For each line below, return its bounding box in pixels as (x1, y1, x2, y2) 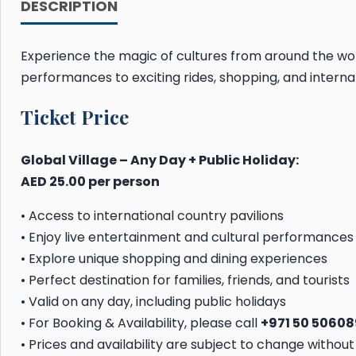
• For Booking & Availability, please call (21, 313, 261, 332)
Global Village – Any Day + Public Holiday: (21, 150, 299, 169)
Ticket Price (21, 103, 129, 130)
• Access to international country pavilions (21, 206, 284, 225)
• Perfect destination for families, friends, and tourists (21, 270, 350, 289)
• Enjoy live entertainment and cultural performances (21, 227, 354, 246)
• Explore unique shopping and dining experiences (21, 249, 327, 268)
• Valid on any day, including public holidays (21, 292, 286, 311)
